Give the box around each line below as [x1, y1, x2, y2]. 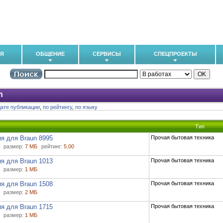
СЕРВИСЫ [93, 51, 121, 57]
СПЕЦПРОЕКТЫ [153, 51, 197, 57]
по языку [75, 104, 98, 110]
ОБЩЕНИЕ [36, 51, 65, 57]
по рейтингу [43, 104, 72, 110]
